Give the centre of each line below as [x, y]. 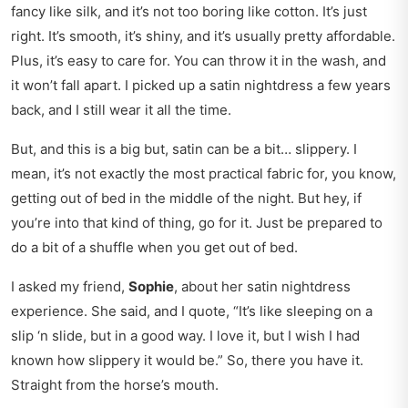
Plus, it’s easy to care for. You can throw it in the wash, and [199, 61]
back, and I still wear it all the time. [121, 110]
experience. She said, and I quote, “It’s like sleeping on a [192, 311]
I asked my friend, [70, 287]
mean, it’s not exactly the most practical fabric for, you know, [204, 174]
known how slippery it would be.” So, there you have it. [187, 361]
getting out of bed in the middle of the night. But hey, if [186, 199]
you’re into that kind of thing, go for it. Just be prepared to [197, 223]
